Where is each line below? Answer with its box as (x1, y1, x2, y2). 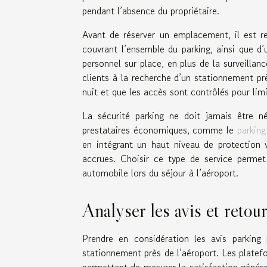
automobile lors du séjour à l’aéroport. (82, 165, 238, 180)
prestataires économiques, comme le (82, 122, 237, 137)
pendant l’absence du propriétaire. (82, 3, 219, 18)
